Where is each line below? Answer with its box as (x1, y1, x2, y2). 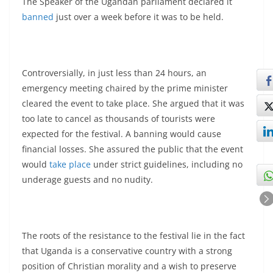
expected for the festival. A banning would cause (22, 128, 221, 140)
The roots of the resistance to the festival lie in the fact (22, 230, 245, 241)
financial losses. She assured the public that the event (22, 143, 243, 155)
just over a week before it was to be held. (54, 11, 224, 23)
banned (22, 11, 54, 23)
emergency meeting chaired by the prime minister (22, 82, 228, 94)
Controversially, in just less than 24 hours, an (22, 67, 207, 79)
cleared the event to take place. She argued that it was (22, 97, 244, 109)
